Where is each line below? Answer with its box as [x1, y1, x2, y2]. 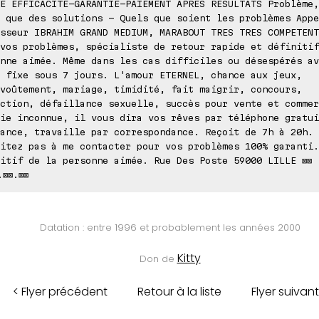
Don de [139, 251, 177, 266]
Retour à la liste [137, 283, 221, 300]
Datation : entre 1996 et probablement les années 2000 [39, 220, 300, 234]
